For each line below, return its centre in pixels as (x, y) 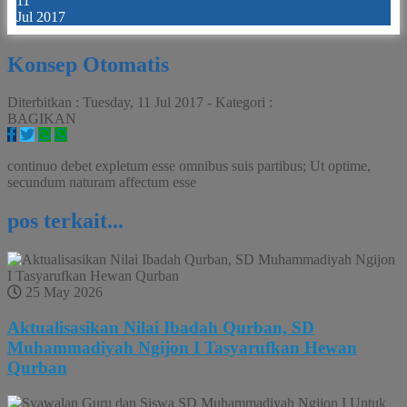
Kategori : (244, 103)
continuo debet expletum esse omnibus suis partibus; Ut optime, (189, 166)
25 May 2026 (62, 293)
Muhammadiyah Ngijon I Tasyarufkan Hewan (182, 347)
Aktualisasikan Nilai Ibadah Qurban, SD (161, 327)
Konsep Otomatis (88, 64)
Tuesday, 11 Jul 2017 (143, 103)
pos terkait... (65, 221)
